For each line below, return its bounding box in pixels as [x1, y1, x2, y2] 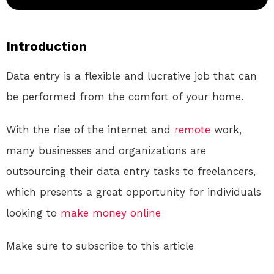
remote [174, 124, 210, 136]
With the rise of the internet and [6, 124, 174, 136]
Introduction [6, 39, 87, 54]
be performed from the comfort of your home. [6, 91, 243, 103]
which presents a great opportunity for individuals [6, 186, 261, 199]
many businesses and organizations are [6, 144, 206, 157]
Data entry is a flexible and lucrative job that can [6, 70, 257, 83]
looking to [6, 207, 61, 220]
